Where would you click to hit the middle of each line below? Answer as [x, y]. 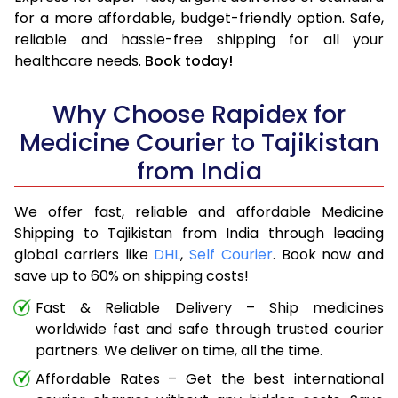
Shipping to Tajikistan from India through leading [199, 233]
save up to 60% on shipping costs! [131, 275]
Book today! [189, 60]
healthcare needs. [80, 60]
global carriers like [84, 254]
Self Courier [231, 254]
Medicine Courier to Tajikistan [199, 142]
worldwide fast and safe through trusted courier [210, 329]
